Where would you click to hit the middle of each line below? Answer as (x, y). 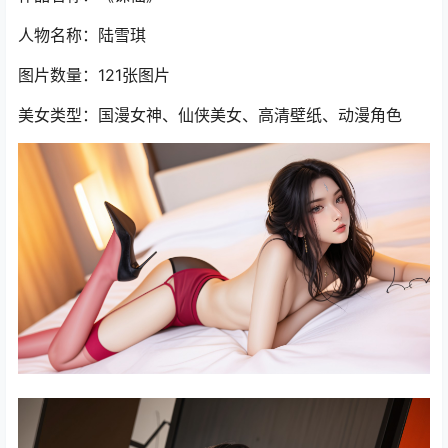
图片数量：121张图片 (94, 75)
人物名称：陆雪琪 (82, 35)
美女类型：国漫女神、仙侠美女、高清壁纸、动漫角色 (210, 115)
